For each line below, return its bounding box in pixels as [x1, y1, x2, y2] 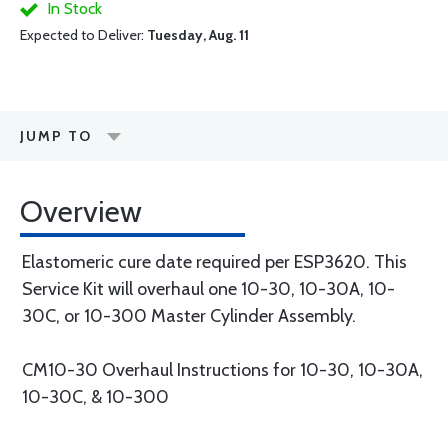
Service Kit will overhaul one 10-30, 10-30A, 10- [22, 278, 395, 300]
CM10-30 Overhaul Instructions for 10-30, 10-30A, [22, 359, 423, 381]
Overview [20, 193, 142, 230]
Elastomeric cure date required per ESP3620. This [22, 251, 407, 273]
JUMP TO [20, 127, 92, 145]
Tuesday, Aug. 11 [147, 26, 249, 44]
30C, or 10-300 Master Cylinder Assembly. [22, 305, 356, 327]
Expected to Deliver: [20, 26, 147, 44]
